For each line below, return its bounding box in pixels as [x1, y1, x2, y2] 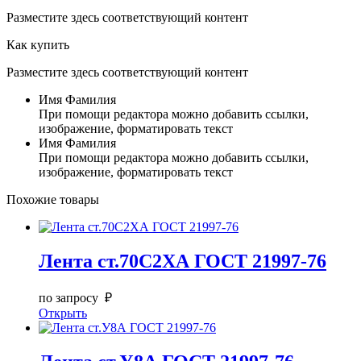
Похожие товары [6, 192, 99, 206]
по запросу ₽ [39, 290, 112, 305]
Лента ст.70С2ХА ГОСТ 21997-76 [39, 250, 326, 272]
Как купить [6, 37, 69, 52]
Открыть [39, 305, 87, 320]
